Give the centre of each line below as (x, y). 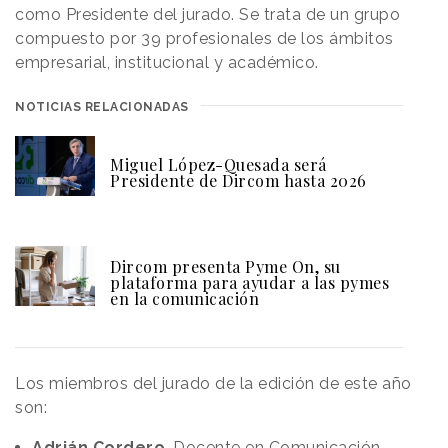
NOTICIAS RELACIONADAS (102, 106)
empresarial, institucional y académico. (169, 62)
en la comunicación (184, 298)
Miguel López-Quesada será (218, 164)
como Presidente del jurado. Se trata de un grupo (207, 14)
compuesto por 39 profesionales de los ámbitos (204, 38)
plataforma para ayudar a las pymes (249, 282)
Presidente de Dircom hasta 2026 (238, 180)
